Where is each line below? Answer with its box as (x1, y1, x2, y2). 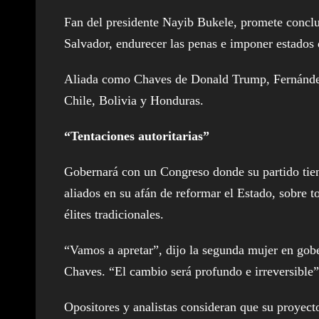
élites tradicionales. (64, 206, 164, 221)
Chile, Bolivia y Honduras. (64, 93, 204, 108)
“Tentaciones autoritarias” (64, 128, 209, 143)
